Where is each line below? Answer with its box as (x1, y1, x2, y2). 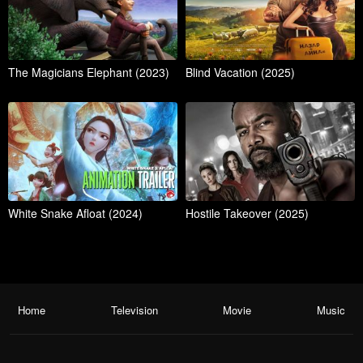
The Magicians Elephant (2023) (8, 64, 169, 81)
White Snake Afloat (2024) (8, 205, 143, 222)
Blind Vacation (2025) (186, 64, 295, 81)
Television (110, 302, 158, 318)
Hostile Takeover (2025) (186, 205, 309, 222)
